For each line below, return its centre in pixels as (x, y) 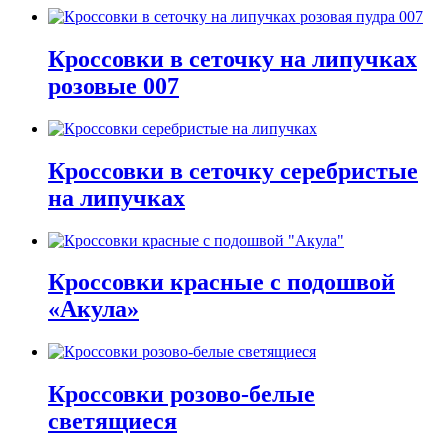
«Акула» (93, 309)
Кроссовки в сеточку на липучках (232, 58)
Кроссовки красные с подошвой (221, 282)
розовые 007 (113, 85)
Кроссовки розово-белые (181, 394)
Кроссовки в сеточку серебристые (233, 170)
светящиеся (112, 421)
